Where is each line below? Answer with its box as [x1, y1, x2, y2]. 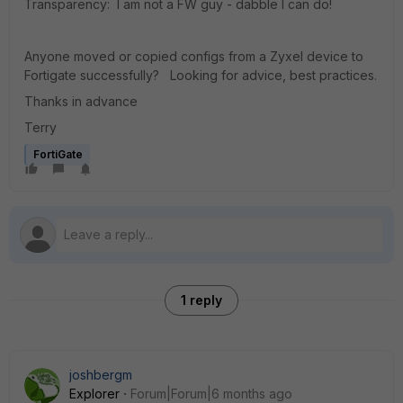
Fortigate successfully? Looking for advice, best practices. [24, 67, 377, 83]
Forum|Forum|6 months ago [130, 386, 292, 401]
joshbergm [69, 367, 132, 382]
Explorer [69, 386, 120, 401]
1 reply [181, 292, 222, 308]
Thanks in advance [24, 94, 138, 109]
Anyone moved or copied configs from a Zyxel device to [24, 49, 363, 64]
